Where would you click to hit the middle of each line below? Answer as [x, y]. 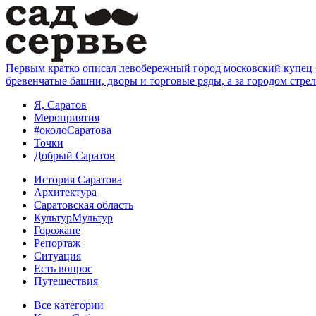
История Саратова [78, 180]
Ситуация [57, 256]
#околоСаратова [73, 130]
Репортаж [57, 243]
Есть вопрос [63, 268]
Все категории [69, 305]
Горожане [57, 230]
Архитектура [65, 192]
